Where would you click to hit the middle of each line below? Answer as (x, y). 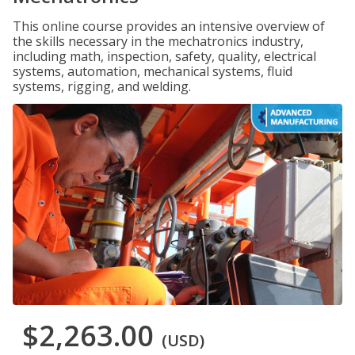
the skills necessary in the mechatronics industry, (158, 41)
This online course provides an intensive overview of (169, 26)
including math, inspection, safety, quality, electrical (164, 56)
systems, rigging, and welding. (102, 86)
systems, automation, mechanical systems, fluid (153, 71)
